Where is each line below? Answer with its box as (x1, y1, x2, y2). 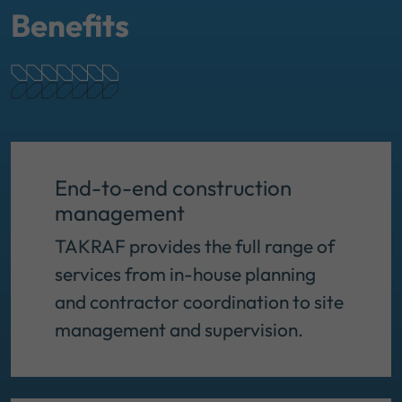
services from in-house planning (55, 262, 316, 286)
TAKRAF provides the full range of (55, 234, 335, 258)
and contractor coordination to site (55, 290, 344, 314)
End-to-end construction (55, 174, 292, 202)
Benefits (11, 5, 129, 46)
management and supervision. (55, 318, 307, 342)
